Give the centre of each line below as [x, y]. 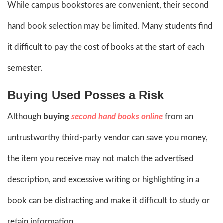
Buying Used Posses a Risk [86, 95]
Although [25, 116]
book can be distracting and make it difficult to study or [109, 200]
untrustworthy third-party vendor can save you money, [108, 137]
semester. [25, 68]
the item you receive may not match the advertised [101, 158]
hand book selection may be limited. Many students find [110, 26]
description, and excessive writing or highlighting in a [103, 179]
